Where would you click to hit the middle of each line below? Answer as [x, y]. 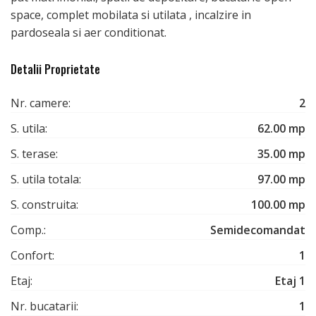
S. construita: [44, 204]
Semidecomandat [258, 230]
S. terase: [34, 153]
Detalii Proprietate [55, 69]
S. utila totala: [46, 179]
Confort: [32, 255]
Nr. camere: [41, 103]
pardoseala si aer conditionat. [89, 32]
